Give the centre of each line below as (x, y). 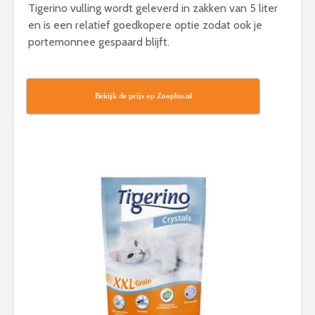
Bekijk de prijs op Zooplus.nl (143, 96)
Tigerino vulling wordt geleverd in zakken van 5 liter (153, 8)
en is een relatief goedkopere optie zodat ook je (145, 25)
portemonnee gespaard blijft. (99, 42)
